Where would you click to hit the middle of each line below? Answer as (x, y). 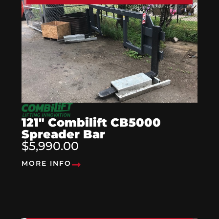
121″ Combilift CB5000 (91, 122)
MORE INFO (46, 163)
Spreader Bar (63, 134)
